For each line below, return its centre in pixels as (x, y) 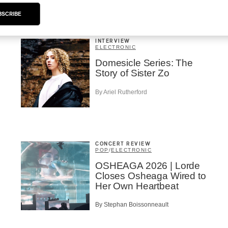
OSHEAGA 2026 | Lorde (148, 165)
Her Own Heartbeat (137, 186)
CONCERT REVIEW (123, 144)
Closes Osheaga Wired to (151, 176)
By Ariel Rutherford (121, 92)
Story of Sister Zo (132, 73)
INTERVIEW (113, 41)
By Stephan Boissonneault (132, 205)
